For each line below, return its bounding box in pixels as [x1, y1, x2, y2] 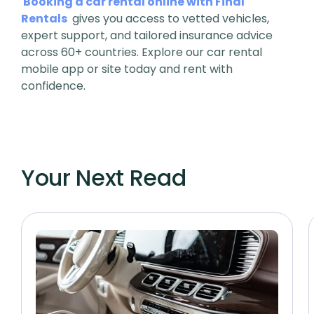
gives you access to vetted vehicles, [69, 11, 270, 27]
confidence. [21, 78, 86, 94]
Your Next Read [21, 162, 186, 193]
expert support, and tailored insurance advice [21, 27, 273, 43]
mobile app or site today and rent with [21, 61, 233, 77]
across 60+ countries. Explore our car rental [21, 44, 262, 60]
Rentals [21, 11, 67, 27]
